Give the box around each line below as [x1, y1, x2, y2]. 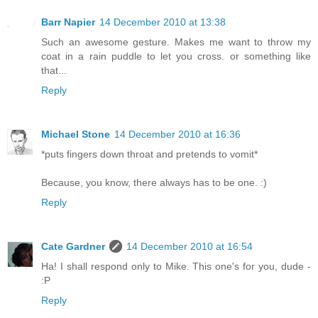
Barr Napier [41, 16, 95, 28]
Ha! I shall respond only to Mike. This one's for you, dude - [41, 261, 311, 273]
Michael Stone [41, 128, 110, 141]
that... [41, 65, 67, 77]
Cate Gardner [41, 241, 105, 253]
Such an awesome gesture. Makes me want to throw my [41, 36, 311, 48]
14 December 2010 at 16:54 [126, 241, 253, 253]
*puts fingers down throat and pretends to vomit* [41, 148, 258, 160]
